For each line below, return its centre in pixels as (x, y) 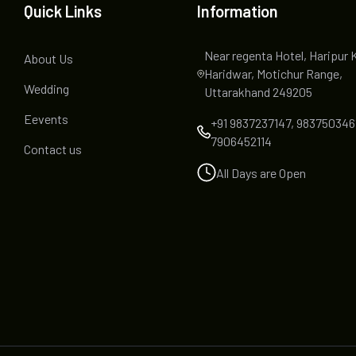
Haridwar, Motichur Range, (273, 74)
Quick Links (62, 11)
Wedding (46, 89)
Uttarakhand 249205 (258, 92)
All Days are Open (261, 172)
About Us (48, 58)
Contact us (52, 149)
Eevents (46, 119)
